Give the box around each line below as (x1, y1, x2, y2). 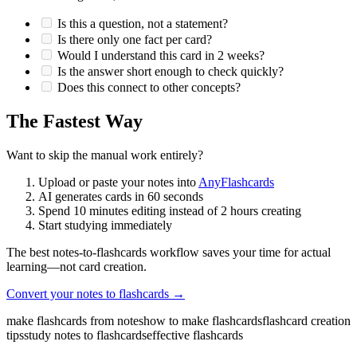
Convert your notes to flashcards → (6, 286, 185, 300)
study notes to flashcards (24, 328, 147, 342)
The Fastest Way (6, 110, 143, 131)
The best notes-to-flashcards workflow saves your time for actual (6, 245, 331, 259)
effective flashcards (147, 328, 243, 342)
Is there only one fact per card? (57, 32, 212, 46)
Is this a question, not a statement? (57, 16, 228, 30)
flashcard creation (262, 313, 351, 328)
